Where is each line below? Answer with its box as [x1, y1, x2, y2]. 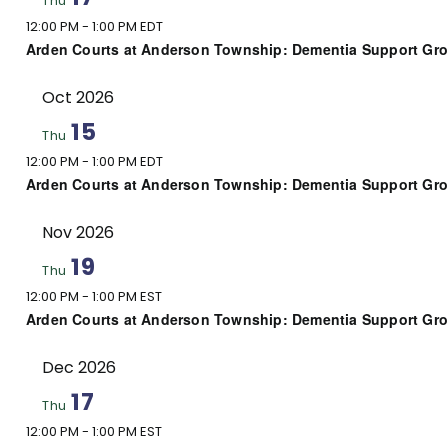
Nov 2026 [42, 220, 114, 244]
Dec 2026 [42, 355, 116, 379]
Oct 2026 [42, 85, 114, 109]
